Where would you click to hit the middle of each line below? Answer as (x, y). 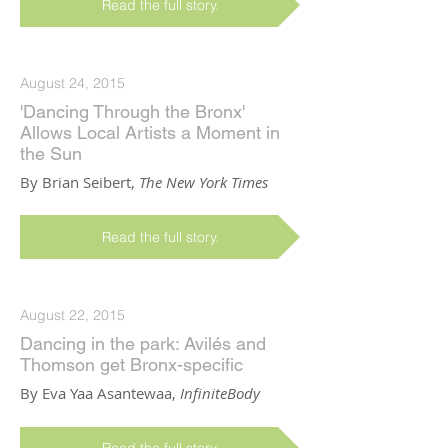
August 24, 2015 (72, 82)
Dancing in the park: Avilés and (143, 344)
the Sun (51, 153)
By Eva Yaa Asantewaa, (100, 393)
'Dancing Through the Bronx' (132, 111)
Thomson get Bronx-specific (131, 365)
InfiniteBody (220, 393)
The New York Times (203, 182)
